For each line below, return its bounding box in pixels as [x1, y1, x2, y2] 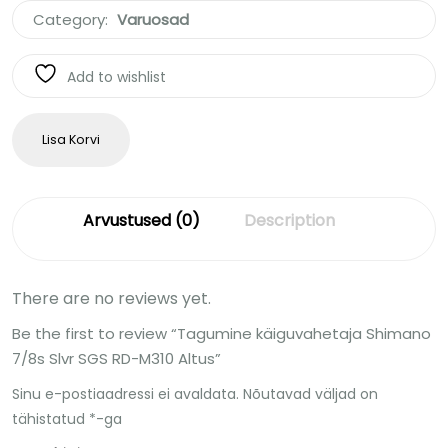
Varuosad [117, 8, 189, 30]
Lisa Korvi [42, 130, 100, 148]
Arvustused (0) [83, 208, 200, 232]
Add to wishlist [67, 66, 166, 87]
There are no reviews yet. [12, 286, 211, 310]
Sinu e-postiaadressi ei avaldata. [12, 383, 239, 404]
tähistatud [12, 408, 89, 429]
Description [244, 208, 335, 232]
